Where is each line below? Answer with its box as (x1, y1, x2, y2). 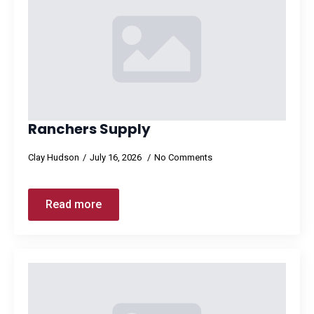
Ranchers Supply (28, 119, 151, 139)
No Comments (154, 152, 212, 163)
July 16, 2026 (90, 152, 144, 163)
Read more (46, 198, 102, 211)
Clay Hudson (28, 152, 79, 163)
